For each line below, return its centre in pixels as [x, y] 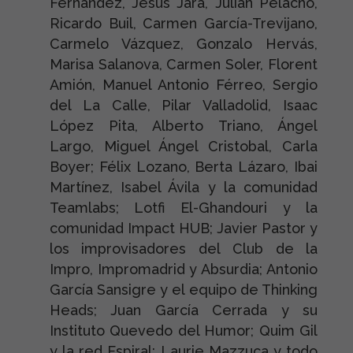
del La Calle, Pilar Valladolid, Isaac [184, 105]
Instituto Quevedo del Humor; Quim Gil [184, 331]
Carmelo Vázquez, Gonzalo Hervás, [184, 44]
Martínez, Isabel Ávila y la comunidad [184, 187]
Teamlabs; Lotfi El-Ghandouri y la [184, 208]
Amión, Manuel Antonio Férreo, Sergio [184, 85]
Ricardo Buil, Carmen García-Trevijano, [184, 23]
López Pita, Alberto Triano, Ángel [184, 126]
